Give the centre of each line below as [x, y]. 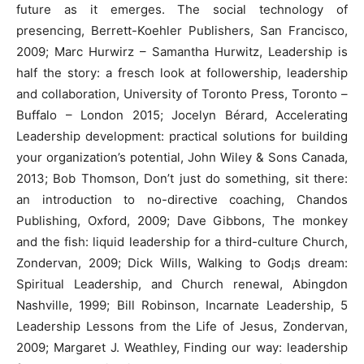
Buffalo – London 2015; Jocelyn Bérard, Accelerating [182, 115]
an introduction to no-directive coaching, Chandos [182, 199]
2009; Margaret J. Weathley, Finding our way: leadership [182, 347]
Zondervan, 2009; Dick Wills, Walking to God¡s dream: [182, 263]
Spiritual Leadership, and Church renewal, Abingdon [182, 284]
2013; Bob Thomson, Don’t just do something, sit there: [182, 178]
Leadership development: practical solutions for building [182, 136]
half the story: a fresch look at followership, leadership [182, 73]
